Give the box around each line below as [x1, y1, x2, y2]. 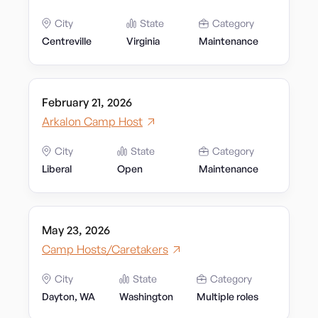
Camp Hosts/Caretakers [42, 242, 168, 256]
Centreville [42, 35, 92, 47]
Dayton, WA [42, 290, 95, 302]
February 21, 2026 [42, 95, 132, 109]
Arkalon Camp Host [42, 114, 143, 128]
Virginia [126, 35, 160, 47]
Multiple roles [197, 290, 258, 302]
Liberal [42, 163, 72, 175]
